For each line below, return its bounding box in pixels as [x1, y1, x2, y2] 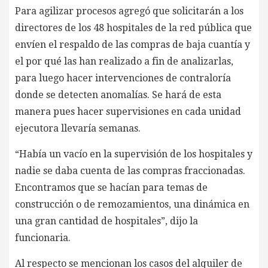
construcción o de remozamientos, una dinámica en [15, 198, 249, 210]
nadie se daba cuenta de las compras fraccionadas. [15, 165, 245, 176]
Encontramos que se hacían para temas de [15, 181, 208, 193]
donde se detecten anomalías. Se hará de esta [15, 89, 221, 100]
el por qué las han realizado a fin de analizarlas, [15, 55, 233, 67]
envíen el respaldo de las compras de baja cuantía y [15, 38, 250, 50]
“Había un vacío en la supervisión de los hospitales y [15, 148, 252, 160]
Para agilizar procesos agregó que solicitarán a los [15, 5, 243, 17]
